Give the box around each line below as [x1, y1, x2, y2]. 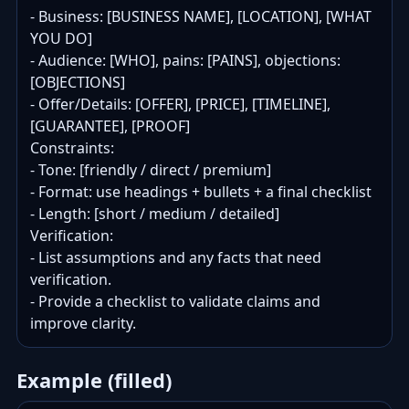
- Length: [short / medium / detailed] [30, 204, 279, 224]
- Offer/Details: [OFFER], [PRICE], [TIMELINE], [30, 94, 330, 114]
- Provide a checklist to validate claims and [30, 291, 320, 311]
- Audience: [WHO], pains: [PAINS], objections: [30, 50, 341, 70]
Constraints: [30, 138, 114, 158]
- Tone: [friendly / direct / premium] [30, 160, 271, 180]
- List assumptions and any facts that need [30, 247, 321, 267]
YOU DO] [30, 28, 92, 48]
